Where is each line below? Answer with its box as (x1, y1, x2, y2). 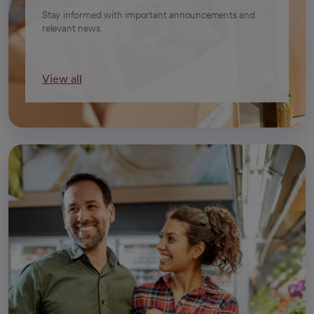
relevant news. (42, 22, 102, 34)
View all (42, 71, 82, 86)
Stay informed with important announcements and (42, 8, 255, 20)
